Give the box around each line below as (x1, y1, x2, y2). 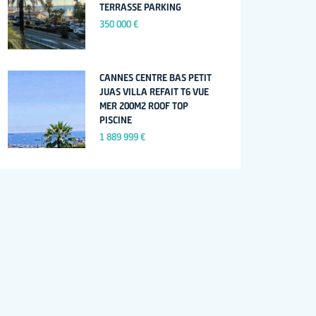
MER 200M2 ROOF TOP (99, 99, 189, 112)
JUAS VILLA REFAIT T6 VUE (99, 85, 209, 98)
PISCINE (99, 114, 133, 126)
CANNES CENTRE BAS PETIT (99, 71, 212, 84)
